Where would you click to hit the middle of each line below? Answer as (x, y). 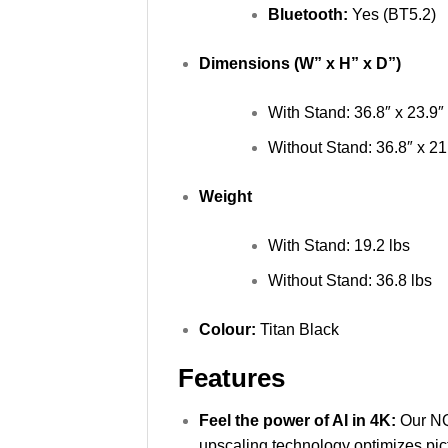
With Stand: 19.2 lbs (338, 245)
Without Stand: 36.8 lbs (349, 280)
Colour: (229, 329)
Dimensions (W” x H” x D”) (299, 64)
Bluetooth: (307, 15)
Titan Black (299, 329)
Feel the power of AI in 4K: (299, 421)
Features (231, 378)
